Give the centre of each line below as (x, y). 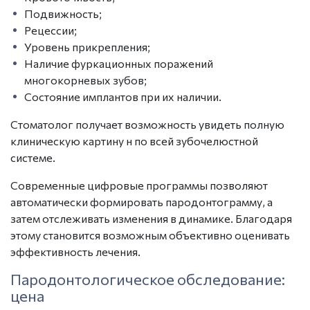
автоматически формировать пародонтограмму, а (142, 201)
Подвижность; (63, 13)
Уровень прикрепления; (87, 46)
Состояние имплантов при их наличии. (123, 96)
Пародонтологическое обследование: (148, 279)
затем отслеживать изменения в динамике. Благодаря (151, 218)
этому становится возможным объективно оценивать (150, 235)
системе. (33, 157)
